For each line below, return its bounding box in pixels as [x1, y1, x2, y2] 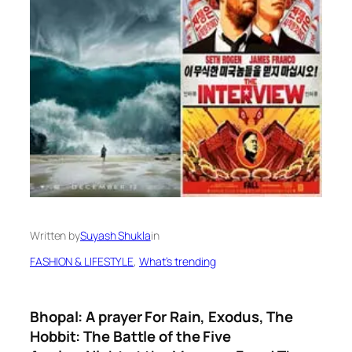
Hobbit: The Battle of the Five [30, 326, 231, 347]
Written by [30, 227, 80, 243]
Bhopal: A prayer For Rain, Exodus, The [30, 306, 294, 328]
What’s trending [138, 253, 216, 269]
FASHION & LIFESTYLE [30, 253, 134, 269]
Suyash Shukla [80, 227, 151, 243]
